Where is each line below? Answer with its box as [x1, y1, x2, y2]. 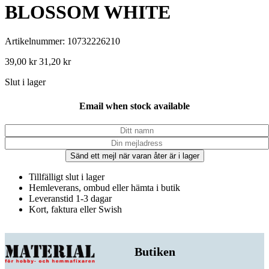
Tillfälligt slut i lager [29, 171, 104, 182]
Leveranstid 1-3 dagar [29, 193, 112, 204]
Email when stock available [79, 100, 190, 111]
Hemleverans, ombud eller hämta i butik [29, 182, 180, 193]
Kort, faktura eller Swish [29, 204, 122, 214]
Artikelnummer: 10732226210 [5, 36, 120, 47]
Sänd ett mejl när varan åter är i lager [70, 151, 199, 160]
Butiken [134, 244, 175, 258]
